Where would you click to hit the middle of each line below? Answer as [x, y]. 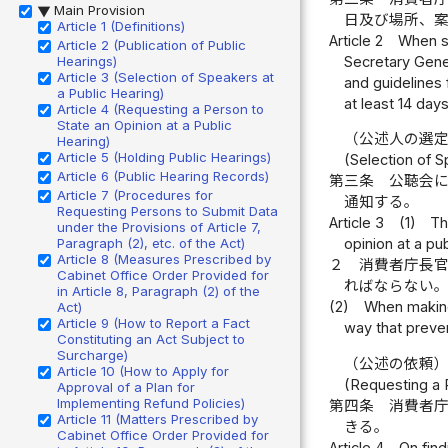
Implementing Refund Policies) [151, 402]
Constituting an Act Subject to [151, 338]
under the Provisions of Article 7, [159, 226]
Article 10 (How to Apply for [143, 370]
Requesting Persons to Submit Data [167, 210]
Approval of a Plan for [126, 386]
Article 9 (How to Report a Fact [153, 322]
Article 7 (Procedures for [135, 194]
